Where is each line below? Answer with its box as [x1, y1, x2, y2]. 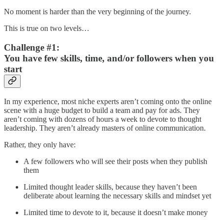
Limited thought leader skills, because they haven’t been [24, 182, 197, 191]
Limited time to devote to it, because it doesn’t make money [24, 208, 208, 217]
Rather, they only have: [4, 140, 76, 149]
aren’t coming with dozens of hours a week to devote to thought [4, 114, 201, 123]
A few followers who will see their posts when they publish [24, 157, 207, 165]
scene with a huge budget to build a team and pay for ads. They [4, 106, 200, 114]
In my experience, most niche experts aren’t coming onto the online [4, 97, 212, 106]
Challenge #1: [4, 42, 59, 53]
